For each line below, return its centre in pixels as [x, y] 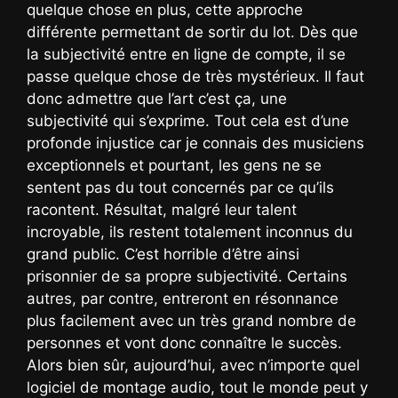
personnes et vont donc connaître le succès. [184, 342]
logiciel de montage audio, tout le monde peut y [197, 387]
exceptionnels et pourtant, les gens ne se [174, 165]
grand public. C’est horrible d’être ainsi [163, 254]
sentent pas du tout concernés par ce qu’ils [180, 187]
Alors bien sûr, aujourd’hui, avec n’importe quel [193, 365]
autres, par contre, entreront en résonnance [183, 298]
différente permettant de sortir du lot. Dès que [192, 32]
